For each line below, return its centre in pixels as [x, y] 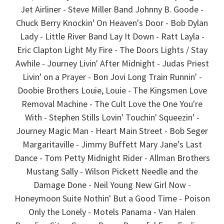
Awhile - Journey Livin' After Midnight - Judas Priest [112, 63]
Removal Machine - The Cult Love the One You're [112, 103]
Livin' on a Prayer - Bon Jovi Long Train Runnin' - [112, 76]
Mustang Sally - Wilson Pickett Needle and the [112, 171]
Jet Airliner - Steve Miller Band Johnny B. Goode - [112, 9]
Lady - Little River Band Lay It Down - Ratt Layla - [112, 36]
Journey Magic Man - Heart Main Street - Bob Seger [112, 130]
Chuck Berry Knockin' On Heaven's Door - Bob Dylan [112, 22]
